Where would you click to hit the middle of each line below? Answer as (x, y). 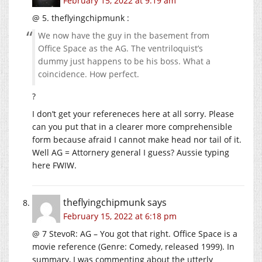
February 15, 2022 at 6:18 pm (120, 216)
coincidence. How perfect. (89, 74)
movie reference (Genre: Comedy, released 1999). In (133, 246)
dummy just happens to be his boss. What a (124, 61)
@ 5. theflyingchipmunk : (81, 18)
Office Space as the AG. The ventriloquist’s (120, 48)
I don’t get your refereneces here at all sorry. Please (133, 113)
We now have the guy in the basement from (124, 35)
